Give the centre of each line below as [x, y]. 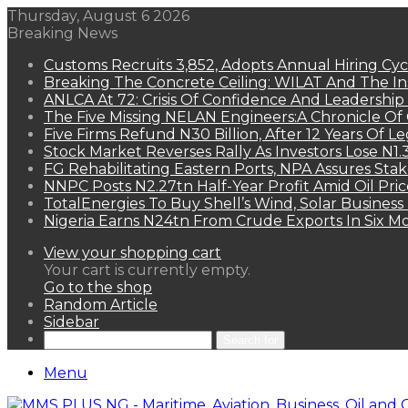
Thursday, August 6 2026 [98, 16]
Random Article [101, 305]
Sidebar [71, 322]
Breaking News [62, 33]
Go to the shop [98, 287]
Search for [250, 340]
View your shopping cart [133, 253]
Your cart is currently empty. [147, 270]
